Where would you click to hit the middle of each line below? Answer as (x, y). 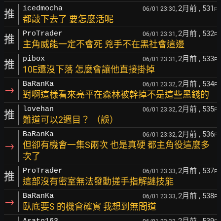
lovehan (38, 109)
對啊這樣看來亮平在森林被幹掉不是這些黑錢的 (116, 94)
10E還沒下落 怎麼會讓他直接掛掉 (89, 69)
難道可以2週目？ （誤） (71, 120)
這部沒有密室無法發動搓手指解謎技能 (98, 181)
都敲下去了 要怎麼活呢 (68, 19)
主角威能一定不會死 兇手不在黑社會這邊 (104, 44)
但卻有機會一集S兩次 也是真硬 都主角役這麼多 (116, 145)
